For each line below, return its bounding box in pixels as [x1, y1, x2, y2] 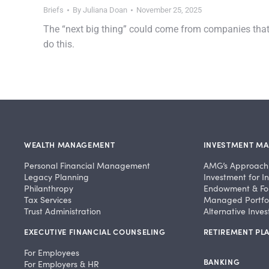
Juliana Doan [83, 5, 127, 15]
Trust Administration [24, 205, 101, 217]
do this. [43, 38, 74, 50]
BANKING [203, 256, 240, 268]
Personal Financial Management [24, 160, 150, 172]
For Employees [24, 247, 79, 259]
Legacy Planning [24, 171, 89, 183]
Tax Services [24, 194, 71, 206]
